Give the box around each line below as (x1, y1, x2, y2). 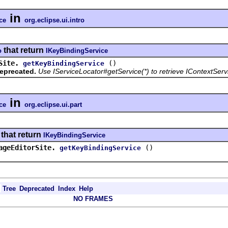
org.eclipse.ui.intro (24, 16, 84, 24)
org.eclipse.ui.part (24, 100, 82, 108)
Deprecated (19, 184, 54, 192)
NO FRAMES (73, 194, 113, 203)
